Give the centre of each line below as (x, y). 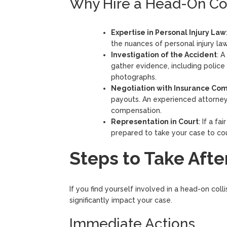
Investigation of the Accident (164, 54)
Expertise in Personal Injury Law (168, 32)
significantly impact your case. (121, 200)
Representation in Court (155, 121)
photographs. (134, 77)
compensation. (136, 110)
